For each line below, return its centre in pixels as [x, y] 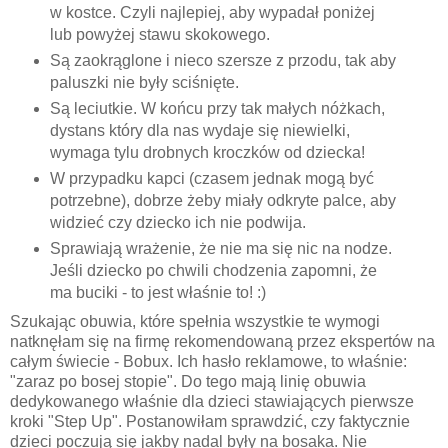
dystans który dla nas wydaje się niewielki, [199, 130]
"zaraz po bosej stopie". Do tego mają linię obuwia [188, 381]
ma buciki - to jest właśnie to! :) [157, 292]
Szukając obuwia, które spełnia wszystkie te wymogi [195, 321]
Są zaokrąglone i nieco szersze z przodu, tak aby [222, 60]
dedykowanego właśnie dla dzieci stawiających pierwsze [212, 401]
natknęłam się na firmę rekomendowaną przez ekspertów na [222, 341]
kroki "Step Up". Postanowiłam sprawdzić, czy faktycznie [210, 421]
